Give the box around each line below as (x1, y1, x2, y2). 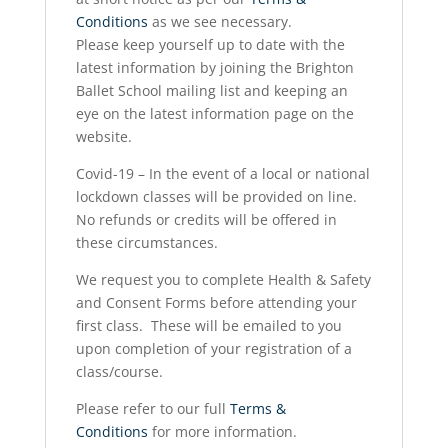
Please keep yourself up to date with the (75, 35, 345, 55)
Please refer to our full (75, 399, 230, 419)
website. (75, 127, 132, 147)
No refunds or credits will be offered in (75, 210, 337, 230)
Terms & (229, 399, 286, 419)
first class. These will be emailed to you (75, 316, 342, 336)
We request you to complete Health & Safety (75, 270, 371, 290)
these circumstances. (75, 233, 218, 253)
